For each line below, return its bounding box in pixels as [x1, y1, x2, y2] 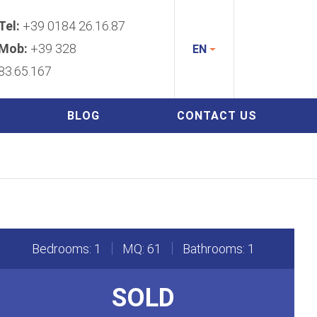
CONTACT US [177, 108, 258, 122]
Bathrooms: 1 [183, 241, 255, 256]
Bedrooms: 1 [32, 241, 101, 256]
